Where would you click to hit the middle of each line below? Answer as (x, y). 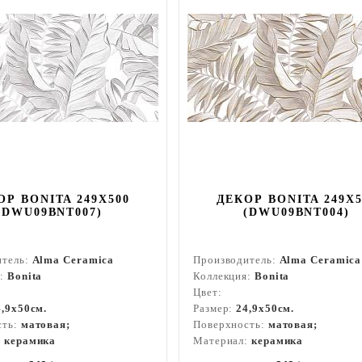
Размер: (215, 308)
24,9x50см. (265, 308)
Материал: (222, 341)
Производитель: (236, 260)
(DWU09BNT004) (297, 212)
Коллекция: (224, 276)
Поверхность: (231, 324)
